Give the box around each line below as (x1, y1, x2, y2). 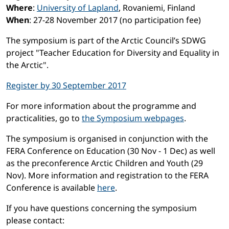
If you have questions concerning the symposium (6, 202, 197, 214)
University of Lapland (37, 2, 119, 14)
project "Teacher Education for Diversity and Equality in (6, 47, 219, 59)
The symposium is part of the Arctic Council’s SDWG (6, 35, 206, 47)
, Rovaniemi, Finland (119, 2, 195, 14)
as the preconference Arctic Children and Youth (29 (6, 157, 203, 169)
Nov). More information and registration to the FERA (6, 170, 209, 181)
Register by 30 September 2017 (6, 80, 126, 91)
